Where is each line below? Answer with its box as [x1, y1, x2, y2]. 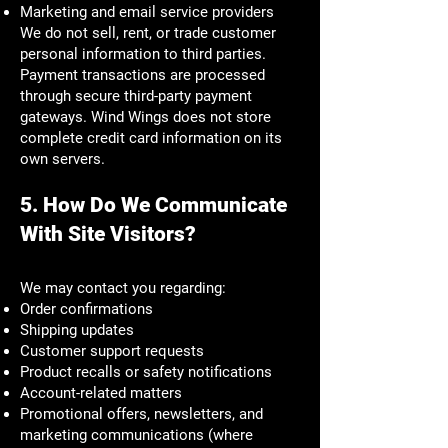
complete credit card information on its [20, 128, 282, 147]
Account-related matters [20, 383, 182, 402]
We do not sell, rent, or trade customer [20, 23, 276, 42]
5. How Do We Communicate [20, 192, 287, 217]
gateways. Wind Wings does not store [20, 107, 271, 126]
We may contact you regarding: [20, 278, 226, 297]
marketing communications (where [20, 425, 253, 444]
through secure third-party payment [20, 86, 252, 105]
